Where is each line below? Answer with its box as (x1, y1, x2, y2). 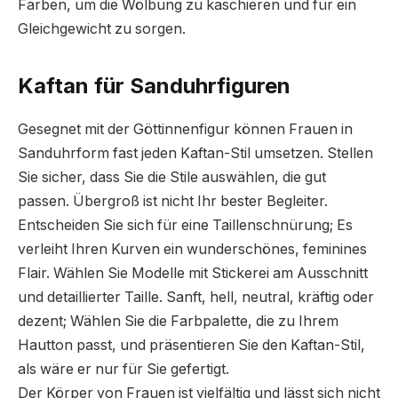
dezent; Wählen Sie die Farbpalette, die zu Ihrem (18, 312, 338, 330)
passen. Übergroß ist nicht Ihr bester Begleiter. (18, 192, 328, 210)
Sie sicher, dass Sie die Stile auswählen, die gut (18, 168, 326, 186)
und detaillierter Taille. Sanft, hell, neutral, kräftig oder (18, 288, 374, 306)
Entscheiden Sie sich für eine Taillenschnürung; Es (18, 216, 353, 234)
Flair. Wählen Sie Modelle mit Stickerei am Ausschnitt (18, 264, 368, 282)
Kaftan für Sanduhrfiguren (18, 72, 291, 99)
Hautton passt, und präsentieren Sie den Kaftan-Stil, (18, 336, 365, 354)
